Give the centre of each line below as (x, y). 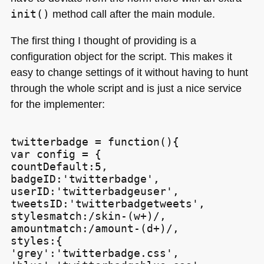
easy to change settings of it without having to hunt (129, 72)
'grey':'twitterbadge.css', (95, 253)
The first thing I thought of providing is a (103, 41)
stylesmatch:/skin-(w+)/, (88, 216)
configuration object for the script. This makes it (121, 57)
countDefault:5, (59, 166)
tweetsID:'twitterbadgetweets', (108, 203)
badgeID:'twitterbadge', (85, 179)
